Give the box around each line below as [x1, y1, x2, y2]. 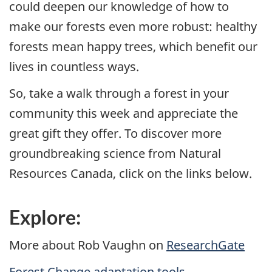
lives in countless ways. [9, 58, 139, 75]
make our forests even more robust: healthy [9, 18, 257, 35]
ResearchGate [166, 236, 245, 253]
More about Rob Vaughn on [9, 236, 166, 253]
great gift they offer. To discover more [9, 125, 222, 142]
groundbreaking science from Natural [9, 145, 221, 162]
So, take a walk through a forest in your [9, 85, 229, 102]
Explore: [9, 205, 81, 229]
